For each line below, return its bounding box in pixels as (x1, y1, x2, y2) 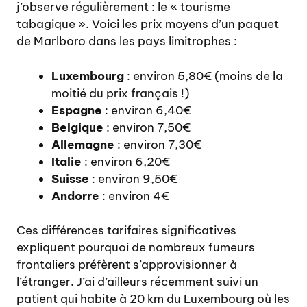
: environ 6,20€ (82, 153, 170, 169)
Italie (51, 153, 82, 169)
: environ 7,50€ (103, 119, 191, 135)
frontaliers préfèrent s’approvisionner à (16, 257, 237, 273)
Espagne (51, 102, 102, 118)
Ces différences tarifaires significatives (16, 223, 236, 238)
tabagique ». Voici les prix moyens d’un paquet (16, 16, 279, 32)
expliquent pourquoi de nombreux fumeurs (16, 240, 255, 256)
